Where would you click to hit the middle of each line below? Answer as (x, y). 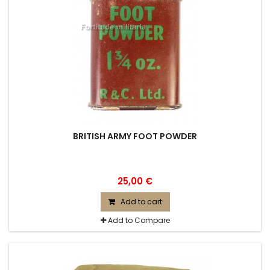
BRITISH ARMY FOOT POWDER (135, 136)
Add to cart (141, 202)
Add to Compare (139, 220)
